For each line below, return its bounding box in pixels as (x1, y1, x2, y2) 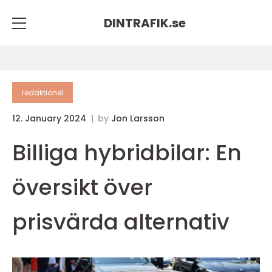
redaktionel (22, 87, 63, 98)
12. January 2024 (12, 112, 89, 124)
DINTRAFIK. (103, 14, 172, 32)
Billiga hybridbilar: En (12, 137, 242, 168)
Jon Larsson (111, 112, 165, 124)
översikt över (12, 172, 152, 203)
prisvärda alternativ (12, 206, 229, 237)
